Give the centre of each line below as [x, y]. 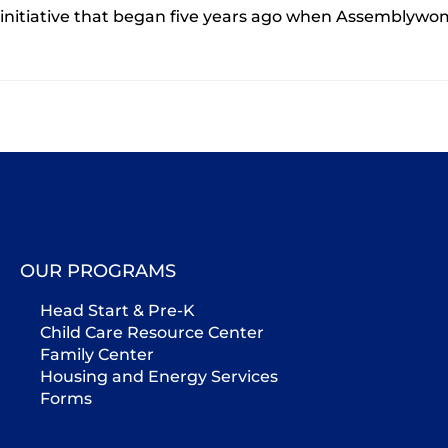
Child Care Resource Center [152, 332]
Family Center [97, 354]
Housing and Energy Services [159, 376]
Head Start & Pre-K [117, 310]
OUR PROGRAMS [98, 270]
